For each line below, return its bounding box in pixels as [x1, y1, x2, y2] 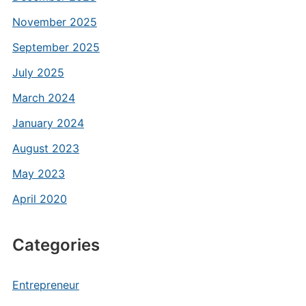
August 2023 [12, 141, 79, 155]
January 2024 [12, 116, 84, 130]
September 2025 [12, 40, 100, 54]
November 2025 [12, 15, 97, 29]
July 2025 [12, 66, 64, 79]
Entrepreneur [12, 278, 79, 292]
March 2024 [12, 91, 75, 105]
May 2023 [12, 167, 65, 180]
